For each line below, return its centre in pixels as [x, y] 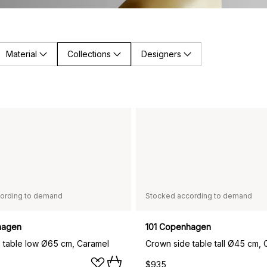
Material [21, 54]
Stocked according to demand [199, 195]
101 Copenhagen [178, 226]
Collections [89, 54]
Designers [161, 54]
